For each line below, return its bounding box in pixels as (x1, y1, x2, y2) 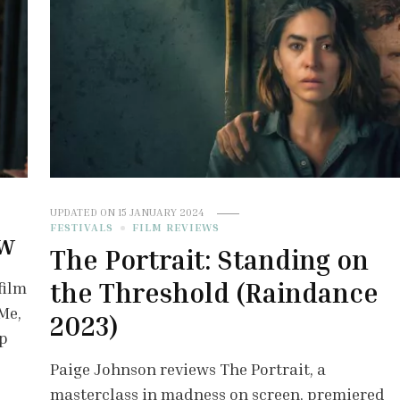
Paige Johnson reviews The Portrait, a (49, 359, 326, 379)
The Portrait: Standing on (49, 244, 369, 277)
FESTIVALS (49, 221, 113, 235)
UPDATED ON (49, 205, 118, 220)
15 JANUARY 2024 (117, 205, 204, 220)
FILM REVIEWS (131, 221, 220, 235)
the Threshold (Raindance (49, 277, 379, 310)
